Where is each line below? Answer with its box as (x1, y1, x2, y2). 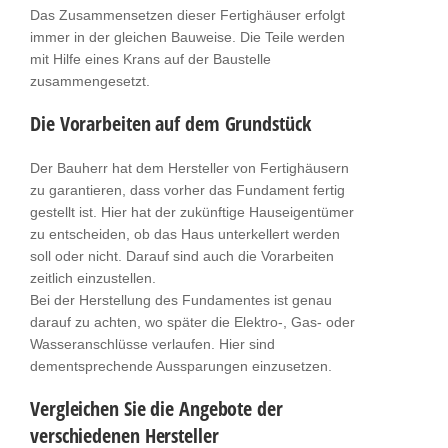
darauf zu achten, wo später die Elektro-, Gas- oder (30, 314, 355, 330)
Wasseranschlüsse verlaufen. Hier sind (30, 336, 275, 352)
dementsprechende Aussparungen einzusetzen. (30, 358, 332, 374)
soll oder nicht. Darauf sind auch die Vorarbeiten (30, 248, 334, 264)
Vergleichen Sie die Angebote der (30, 395, 283, 422)
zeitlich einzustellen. (30, 270, 156, 286)
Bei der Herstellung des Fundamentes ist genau (30, 292, 332, 308)
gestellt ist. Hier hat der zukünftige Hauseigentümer (30, 204, 354, 220)
